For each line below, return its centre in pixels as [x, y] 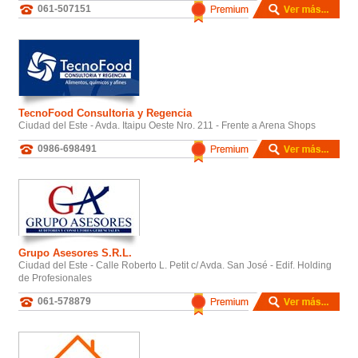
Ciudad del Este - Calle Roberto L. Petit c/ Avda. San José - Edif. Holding [175, 265]
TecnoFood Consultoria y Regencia [105, 113]
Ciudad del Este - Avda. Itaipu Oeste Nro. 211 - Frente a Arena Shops [167, 125]
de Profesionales [55, 278]
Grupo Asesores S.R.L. [75, 253]
